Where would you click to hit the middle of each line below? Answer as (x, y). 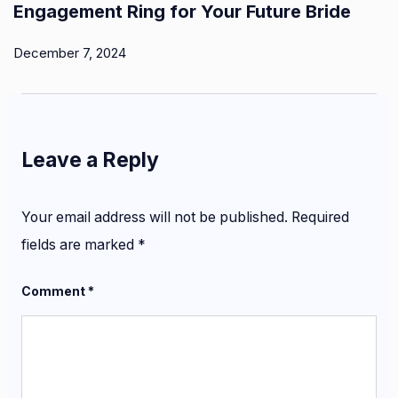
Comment (55, 291)
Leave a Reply (90, 159)
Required (320, 218)
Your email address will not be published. (155, 218)
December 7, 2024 (70, 52)
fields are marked (80, 245)
